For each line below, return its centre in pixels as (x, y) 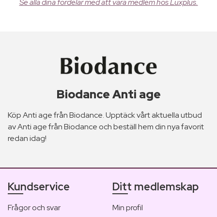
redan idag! (27, 139)
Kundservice (39, 187)
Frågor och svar (34, 208)
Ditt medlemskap (155, 187)
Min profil (128, 208)
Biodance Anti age (108, 94)
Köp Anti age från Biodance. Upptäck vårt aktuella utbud (105, 115)
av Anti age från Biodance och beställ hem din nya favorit (106, 127)
